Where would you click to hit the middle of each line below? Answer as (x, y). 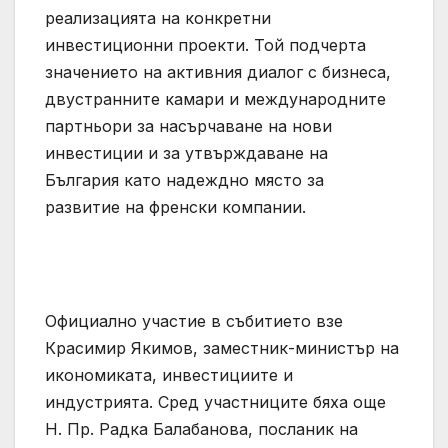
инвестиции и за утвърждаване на (186, 153)
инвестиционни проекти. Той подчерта (205, 45)
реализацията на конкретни (158, 18)
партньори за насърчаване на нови (188, 126)
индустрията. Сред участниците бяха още (215, 402)
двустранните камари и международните (215, 99)
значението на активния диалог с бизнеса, (218, 72)
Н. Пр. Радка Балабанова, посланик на (201, 429)
